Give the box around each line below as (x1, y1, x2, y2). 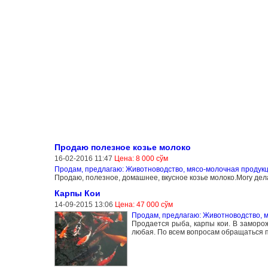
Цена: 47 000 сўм (114, 200, 173, 209)
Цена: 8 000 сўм (114, 154, 168, 163)
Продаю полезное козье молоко (54, 142, 191, 152)
